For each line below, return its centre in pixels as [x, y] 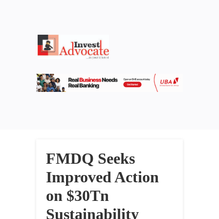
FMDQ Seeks [90, 159]
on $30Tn [77, 196]
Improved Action [102, 177]
